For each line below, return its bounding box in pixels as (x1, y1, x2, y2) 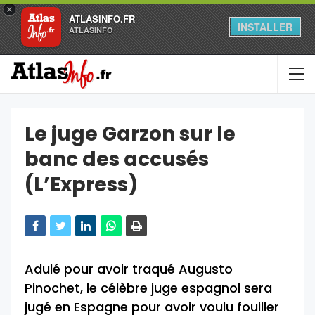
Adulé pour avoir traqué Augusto (25, 260, 233, 278)
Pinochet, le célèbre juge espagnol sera (25, 279, 272, 297)
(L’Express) (25, 171, 138, 198)
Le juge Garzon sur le (25, 120, 236, 148)
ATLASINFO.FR (69, 12, 135, 25)
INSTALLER (238, 20, 292, 34)
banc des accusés (25, 146, 209, 173)
